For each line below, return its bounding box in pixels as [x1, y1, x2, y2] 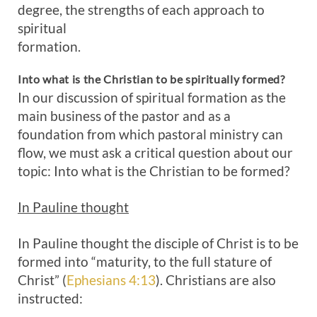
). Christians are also [156, 272, 276, 288]
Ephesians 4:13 [67, 272, 156, 288]
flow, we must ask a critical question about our [18, 144, 293, 161]
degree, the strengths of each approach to [18, 1, 265, 18]
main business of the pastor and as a [18, 108, 231, 124]
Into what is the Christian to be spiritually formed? [18, 71, 285, 86]
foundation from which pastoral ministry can [18, 126, 283, 142]
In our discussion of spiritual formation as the [18, 89, 286, 105]
